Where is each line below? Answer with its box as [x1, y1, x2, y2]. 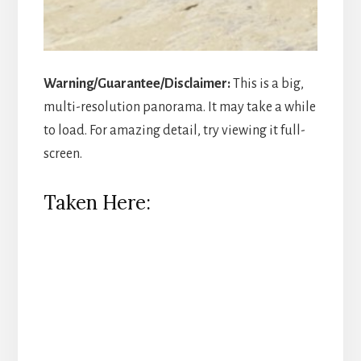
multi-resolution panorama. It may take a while [43, 99, 316, 114]
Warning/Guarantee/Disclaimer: [43, 76, 230, 91]
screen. [43, 146, 82, 161]
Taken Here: [43, 189, 151, 215]
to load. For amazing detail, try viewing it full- [43, 122, 305, 138]
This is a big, [230, 76, 304, 91]
